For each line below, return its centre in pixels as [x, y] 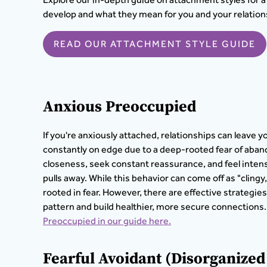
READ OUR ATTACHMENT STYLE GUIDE [155, 44]
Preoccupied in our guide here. [107, 221]
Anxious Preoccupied [119, 107]
